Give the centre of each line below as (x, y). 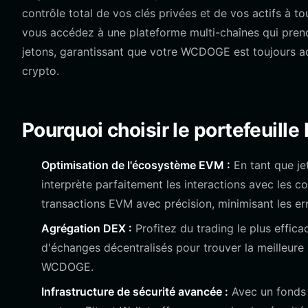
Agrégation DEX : (87, 228)
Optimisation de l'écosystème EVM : (136, 165)
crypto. (41, 71)
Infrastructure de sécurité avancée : (135, 291)
